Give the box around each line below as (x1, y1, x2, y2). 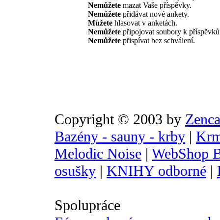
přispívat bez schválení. (121, 36, 195, 45)
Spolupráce (55, 197, 120, 214)
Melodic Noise (55, 145, 141, 162)
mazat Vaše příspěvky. (121, 1, 192, 9)
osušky (55, 163, 96, 179)
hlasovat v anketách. (112, 19, 177, 27)
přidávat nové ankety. (121, 10, 189, 18)
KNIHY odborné (107, 163, 206, 179)
